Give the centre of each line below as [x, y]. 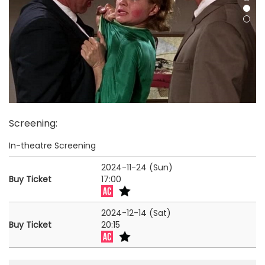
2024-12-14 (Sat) [136, 213]
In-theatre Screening [52, 146]
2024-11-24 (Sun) [137, 168]
